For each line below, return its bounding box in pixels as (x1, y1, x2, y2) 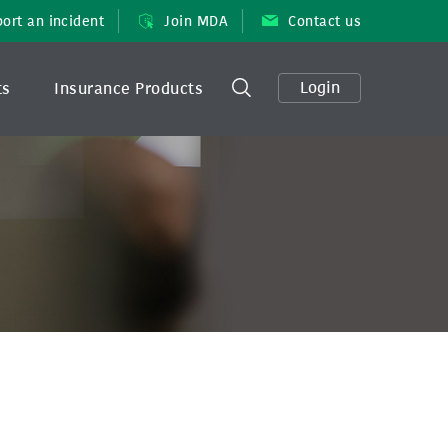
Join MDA (164, 11, 229, 31)
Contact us (288, 11, 361, 31)
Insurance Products (54, 78, 203, 99)
